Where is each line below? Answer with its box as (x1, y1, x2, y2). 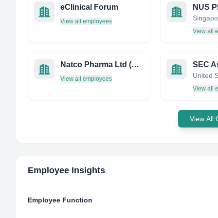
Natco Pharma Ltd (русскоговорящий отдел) (131, 60, 139, 69)
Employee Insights (28, 165, 105, 175)
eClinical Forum (60, 3, 118, 11)
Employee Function (28, 196, 92, 204)
